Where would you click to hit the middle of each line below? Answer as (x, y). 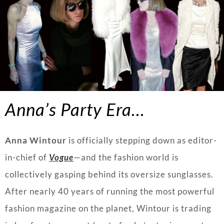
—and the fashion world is (126, 157)
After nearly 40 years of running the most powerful (110, 191)
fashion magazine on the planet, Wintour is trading (108, 208)
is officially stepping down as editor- (142, 140)
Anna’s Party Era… (75, 109)
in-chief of (27, 157)
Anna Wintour (36, 140)
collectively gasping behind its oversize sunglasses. (109, 174)
